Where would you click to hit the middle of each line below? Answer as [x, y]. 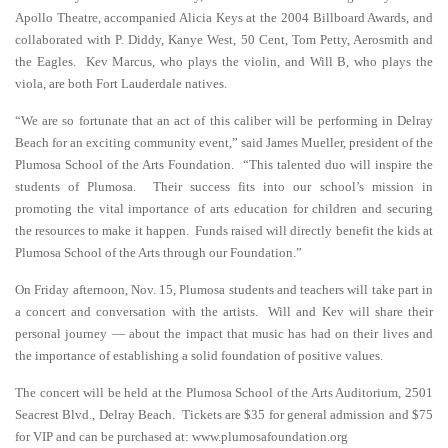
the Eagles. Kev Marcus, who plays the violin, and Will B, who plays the [224, 61]
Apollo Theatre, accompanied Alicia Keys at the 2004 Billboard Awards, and [224, 17]
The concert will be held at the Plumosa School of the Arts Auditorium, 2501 [224, 392]
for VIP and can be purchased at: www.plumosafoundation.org [181, 436]
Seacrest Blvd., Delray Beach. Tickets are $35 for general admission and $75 [224, 414]
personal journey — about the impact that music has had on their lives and [224, 333]
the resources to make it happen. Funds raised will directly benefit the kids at [224, 230]
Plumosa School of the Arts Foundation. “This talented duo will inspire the [224, 164]
